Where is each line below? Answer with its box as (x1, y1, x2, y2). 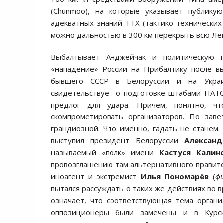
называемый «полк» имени (51, 147, 160, 157)
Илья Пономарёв (140, 171, 209, 181)
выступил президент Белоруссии (51, 135, 184, 145)
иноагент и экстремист (51, 171, 141, 181)
